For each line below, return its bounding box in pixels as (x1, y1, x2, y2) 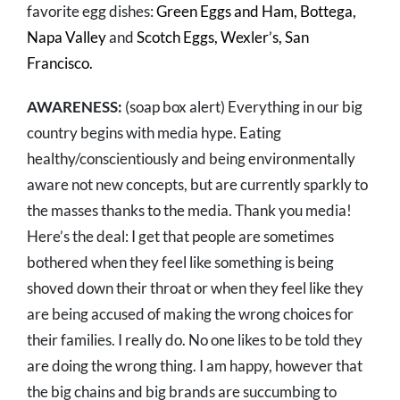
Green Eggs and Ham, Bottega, (156, 2, 356, 21)
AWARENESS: (27, 97, 122, 117)
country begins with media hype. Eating (27, 123, 281, 143)
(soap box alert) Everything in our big (122, 97, 362, 117)
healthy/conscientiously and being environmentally (27, 149, 355, 169)
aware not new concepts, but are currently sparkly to (27, 175, 368, 195)
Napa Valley (27, 28, 106, 47)
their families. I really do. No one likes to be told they (27, 330, 362, 350)
